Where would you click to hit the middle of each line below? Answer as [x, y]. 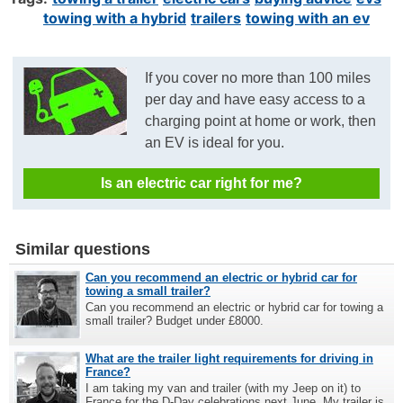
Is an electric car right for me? [201, 184]
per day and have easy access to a [255, 100]
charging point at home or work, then [261, 121]
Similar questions [83, 250]
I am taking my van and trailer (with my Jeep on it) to [223, 389]
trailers [216, 18]
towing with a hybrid [115, 18]
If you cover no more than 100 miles [258, 78]
